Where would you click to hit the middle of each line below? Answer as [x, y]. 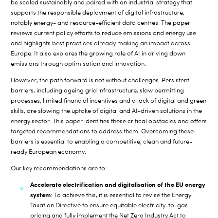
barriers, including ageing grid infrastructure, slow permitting [98, 90]
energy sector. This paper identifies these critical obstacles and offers [109, 121]
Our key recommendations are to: [59, 168]
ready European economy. [49, 152]
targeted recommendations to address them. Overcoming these [102, 131]
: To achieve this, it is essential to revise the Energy [121, 195]
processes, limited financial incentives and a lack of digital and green [109, 100]
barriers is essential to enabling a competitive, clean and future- [102, 141]
